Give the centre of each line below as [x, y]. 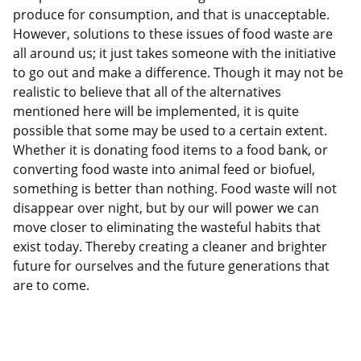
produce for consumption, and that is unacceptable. [171, 15]
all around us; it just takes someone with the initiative [174, 54]
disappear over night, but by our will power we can [166, 208]
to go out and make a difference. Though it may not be [178, 73]
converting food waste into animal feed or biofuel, [164, 170]
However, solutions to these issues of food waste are [173, 34]
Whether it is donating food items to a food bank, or [170, 150]
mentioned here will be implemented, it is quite [156, 112]
